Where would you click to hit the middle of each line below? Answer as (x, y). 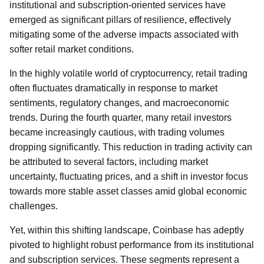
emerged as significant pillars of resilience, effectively (120, 20)
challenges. (34, 206)
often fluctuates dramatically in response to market (113, 88)
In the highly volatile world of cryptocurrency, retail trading (128, 73)
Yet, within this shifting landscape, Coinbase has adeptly (127, 230)
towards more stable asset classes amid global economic (128, 191)
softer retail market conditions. (72, 49)
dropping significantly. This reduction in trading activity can (131, 147)
